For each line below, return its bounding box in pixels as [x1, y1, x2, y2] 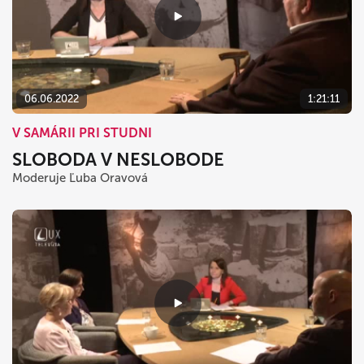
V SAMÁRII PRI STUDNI [12, 125, 152, 141]
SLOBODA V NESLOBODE [12, 149, 224, 171]
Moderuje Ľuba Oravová [12, 171, 148, 186]
